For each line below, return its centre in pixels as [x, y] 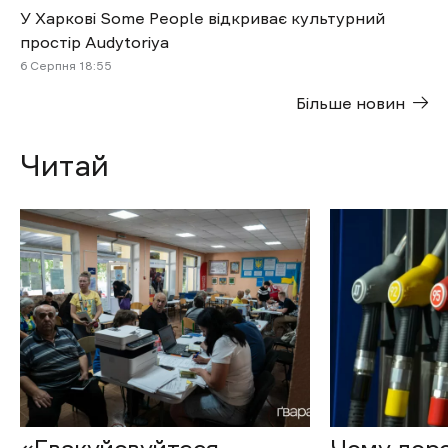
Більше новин [350, 103]
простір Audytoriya [94, 42]
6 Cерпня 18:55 [66, 66]
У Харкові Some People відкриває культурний [202, 18]
